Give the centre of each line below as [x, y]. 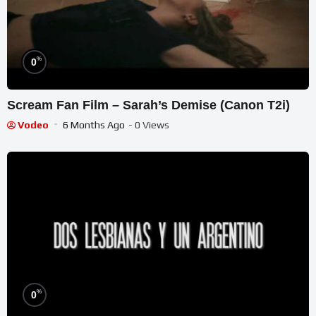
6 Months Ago [94, 125]
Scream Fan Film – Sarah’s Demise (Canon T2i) [148, 105]
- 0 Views [149, 125]
